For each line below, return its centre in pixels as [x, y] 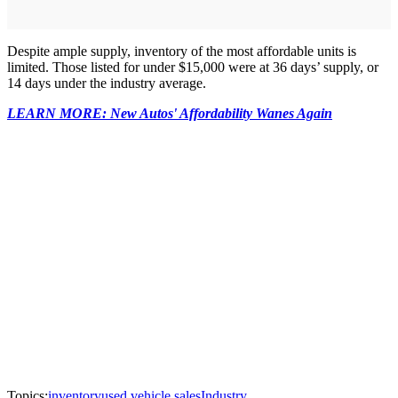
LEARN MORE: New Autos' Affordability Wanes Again [170, 114]
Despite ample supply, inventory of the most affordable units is [182, 52]
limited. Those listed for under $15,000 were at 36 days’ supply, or [193, 68]
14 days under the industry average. [108, 84]
